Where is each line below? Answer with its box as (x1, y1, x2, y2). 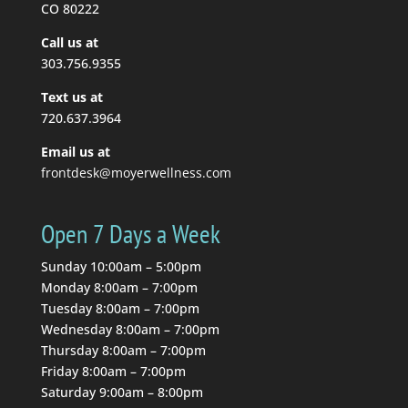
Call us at (40, 34, 98, 52)
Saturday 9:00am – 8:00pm (40, 382, 203, 401)
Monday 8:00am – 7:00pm (40, 278, 198, 296)
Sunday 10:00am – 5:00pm (40, 257, 201, 275)
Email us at (40, 143, 114, 161)
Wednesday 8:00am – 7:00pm (40, 320, 219, 338)
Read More (166, 37, 242, 58)
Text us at (40, 88, 103, 107)
